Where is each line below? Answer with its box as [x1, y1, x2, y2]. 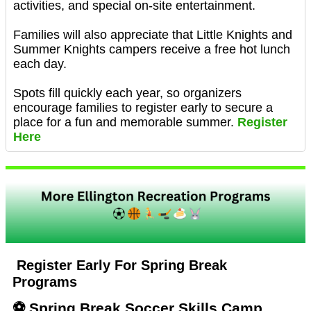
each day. [13, 56, 67, 71]
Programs [12, 274, 81, 289]
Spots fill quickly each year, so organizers [13, 85, 242, 100]
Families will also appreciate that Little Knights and [13, 27, 292, 42]
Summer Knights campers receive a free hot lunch [13, 42, 290, 56]
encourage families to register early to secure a [13, 100, 273, 115]
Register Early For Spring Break [12, 257, 227, 273]
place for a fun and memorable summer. [13, 115, 237, 129]
